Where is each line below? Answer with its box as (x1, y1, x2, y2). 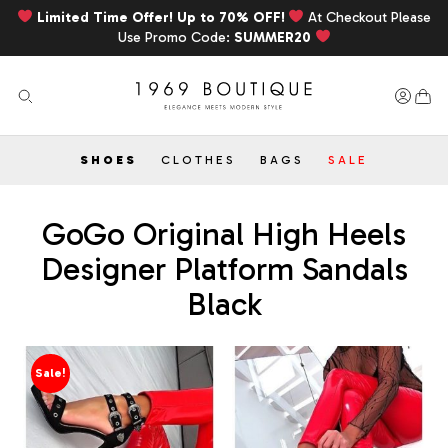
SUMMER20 (233, 29, 311, 46)
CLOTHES (161, 153, 236, 168)
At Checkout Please (304, 9, 432, 26)
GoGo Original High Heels (42, 215, 406, 254)
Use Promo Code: (117, 29, 234, 46)
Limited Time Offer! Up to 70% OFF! (36, 9, 289, 26)
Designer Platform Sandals (40, 250, 408, 289)
